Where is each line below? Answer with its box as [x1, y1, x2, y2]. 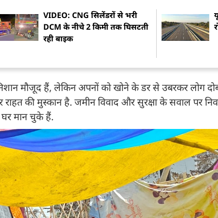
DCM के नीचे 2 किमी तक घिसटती [43, 21, 149, 32]
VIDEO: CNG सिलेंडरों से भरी [43, 9, 138, 20]
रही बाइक [43, 33, 73, 44]
